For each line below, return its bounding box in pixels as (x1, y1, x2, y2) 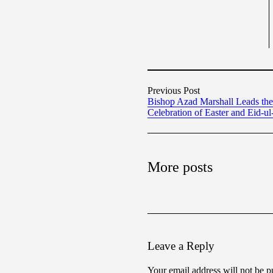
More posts (147, 159, 213, 175)
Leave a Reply (147, 239, 214, 253)
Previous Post (147, 85, 200, 96)
